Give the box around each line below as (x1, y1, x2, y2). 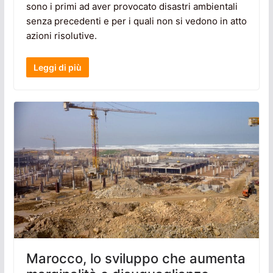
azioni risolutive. (26, 30, 97, 42)
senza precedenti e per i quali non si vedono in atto (26, 15, 247, 27)
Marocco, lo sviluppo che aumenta (26, 250, 246, 266)
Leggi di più (33, 62, 82, 73)
